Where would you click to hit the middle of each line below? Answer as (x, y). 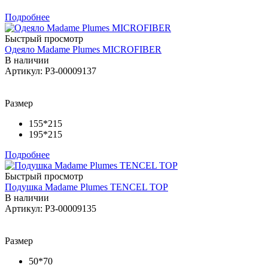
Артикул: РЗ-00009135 (51, 208)
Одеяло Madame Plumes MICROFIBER (83, 49)
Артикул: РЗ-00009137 (51, 71)
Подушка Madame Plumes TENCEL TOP (86, 187)
